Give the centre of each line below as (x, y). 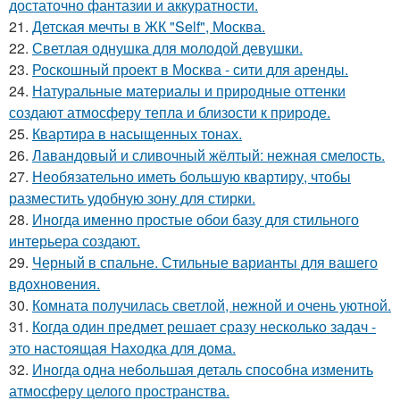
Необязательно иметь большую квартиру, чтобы (192, 177)
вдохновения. (54, 284)
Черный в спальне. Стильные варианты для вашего (205, 262)
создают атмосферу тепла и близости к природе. (170, 112)
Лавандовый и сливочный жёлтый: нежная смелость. (208, 155)
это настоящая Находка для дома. (122, 348)
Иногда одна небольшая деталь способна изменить (203, 370)
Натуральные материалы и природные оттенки (189, 91)
